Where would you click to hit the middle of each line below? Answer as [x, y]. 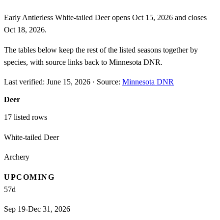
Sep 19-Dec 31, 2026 [37, 209]
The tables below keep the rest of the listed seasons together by [101, 50]
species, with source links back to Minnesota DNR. [83, 62]
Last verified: [25, 82]
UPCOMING [29, 177]
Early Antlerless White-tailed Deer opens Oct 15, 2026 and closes [105, 18]
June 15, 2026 [69, 82]
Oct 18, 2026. [25, 30]
